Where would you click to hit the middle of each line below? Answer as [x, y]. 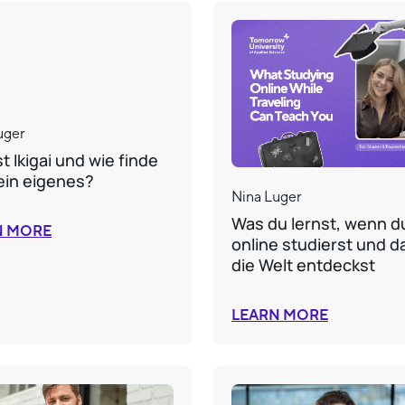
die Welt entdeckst [303, 265]
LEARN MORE [280, 316]
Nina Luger [267, 197]
